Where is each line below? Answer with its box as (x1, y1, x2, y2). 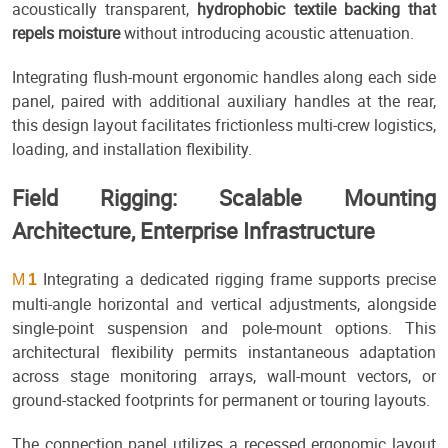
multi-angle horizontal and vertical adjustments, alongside (12, 293, 436, 316)
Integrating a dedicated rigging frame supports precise (37, 268, 436, 291)
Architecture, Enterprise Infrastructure (12, 216, 375, 246)
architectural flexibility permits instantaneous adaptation (12, 341, 436, 364)
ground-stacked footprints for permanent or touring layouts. (12, 389, 430, 412)
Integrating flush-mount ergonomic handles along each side (12, 66, 436, 89)
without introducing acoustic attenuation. (120, 22, 414, 45)
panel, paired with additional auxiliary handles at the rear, (12, 90, 436, 113)
